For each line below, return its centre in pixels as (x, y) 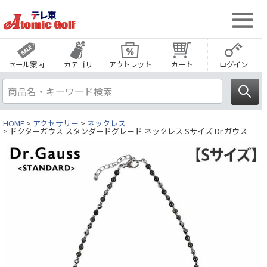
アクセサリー (56, 123)
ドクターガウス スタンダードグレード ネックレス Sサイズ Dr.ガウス (128, 131)
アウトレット (130, 65)
